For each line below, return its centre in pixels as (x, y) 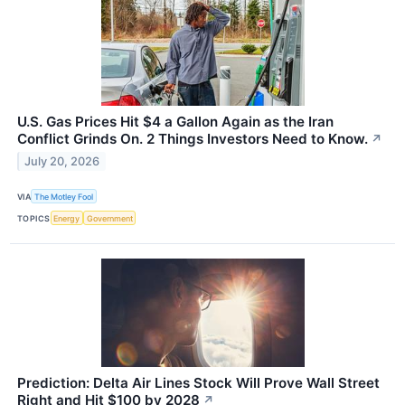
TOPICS (34, 218)
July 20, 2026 (62, 161)
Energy (67, 218)
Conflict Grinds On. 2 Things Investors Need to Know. (193, 139)
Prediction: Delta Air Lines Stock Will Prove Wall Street (198, 383)
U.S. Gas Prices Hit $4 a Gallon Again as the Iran (175, 122)
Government (109, 218)
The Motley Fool (64, 196)
